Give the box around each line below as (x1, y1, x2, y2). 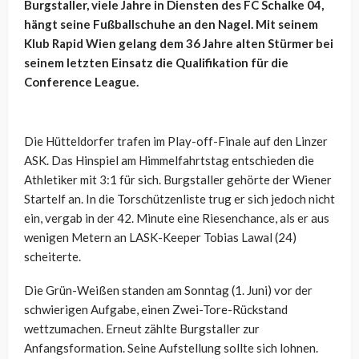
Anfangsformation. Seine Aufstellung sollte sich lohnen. (24, 340, 318, 355)
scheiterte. (24, 248, 81, 264)
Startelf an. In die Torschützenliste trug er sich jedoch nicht (24, 191, 335, 206)
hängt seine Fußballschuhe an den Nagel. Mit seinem (24, 16, 318, 31)
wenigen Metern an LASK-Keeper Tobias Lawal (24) (24, 229, 296, 244)
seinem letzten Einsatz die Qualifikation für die (24, 54, 288, 70)
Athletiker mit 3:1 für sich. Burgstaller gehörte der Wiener (24, 171, 332, 187)
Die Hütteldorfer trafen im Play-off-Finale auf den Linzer (24, 133, 328, 148)
